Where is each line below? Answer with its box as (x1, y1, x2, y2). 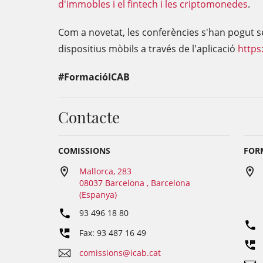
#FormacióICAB (58, 70, 130, 83)
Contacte (58, 107, 120, 127)
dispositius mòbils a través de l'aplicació (58, 42, 238, 55)
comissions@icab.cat (79, 247, 161, 258)
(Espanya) (79, 189, 117, 200)
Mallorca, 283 (79, 166, 131, 177)
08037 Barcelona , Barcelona (79, 177, 190, 188)
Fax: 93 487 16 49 (79, 227, 146, 238)
